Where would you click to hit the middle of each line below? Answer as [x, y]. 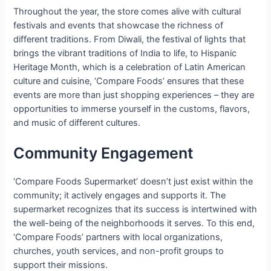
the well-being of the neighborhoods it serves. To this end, [134, 223]
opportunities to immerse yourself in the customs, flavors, [132, 109]
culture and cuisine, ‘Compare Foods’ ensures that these [129, 81]
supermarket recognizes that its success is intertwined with [135, 209]
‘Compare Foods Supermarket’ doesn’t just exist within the [133, 181]
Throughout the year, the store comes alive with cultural [127, 11]
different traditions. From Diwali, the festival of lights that [130, 39]
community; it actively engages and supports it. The [120, 195]
